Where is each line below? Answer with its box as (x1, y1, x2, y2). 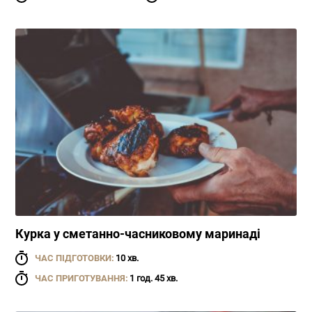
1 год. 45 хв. (130, 272, 178, 283)
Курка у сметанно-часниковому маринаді (15, 226, 261, 241)
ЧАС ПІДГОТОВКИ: (35, 252, 115, 263)
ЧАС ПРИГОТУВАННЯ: (35, 272, 129, 283)
